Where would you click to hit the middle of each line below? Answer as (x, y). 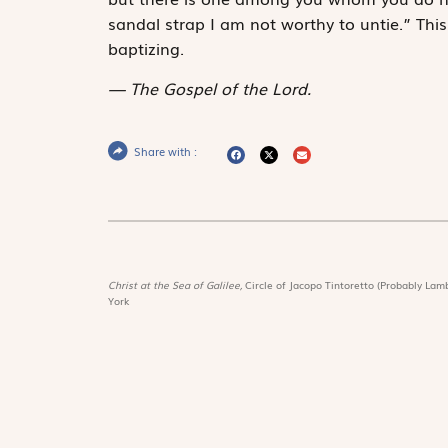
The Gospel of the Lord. (220, 87)
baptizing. (145, 48)
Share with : (165, 150)
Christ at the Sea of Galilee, (176, 284)
